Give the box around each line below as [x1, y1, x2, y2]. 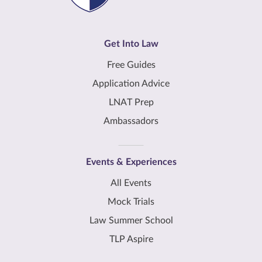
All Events [111, 178, 151, 188]
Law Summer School [89, 216, 173, 226]
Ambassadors [104, 116, 158, 126]
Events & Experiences [85, 157, 177, 167]
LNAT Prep [108, 98, 154, 108]
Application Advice [92, 79, 170, 89]
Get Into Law [104, 39, 158, 49]
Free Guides [106, 60, 156, 70]
